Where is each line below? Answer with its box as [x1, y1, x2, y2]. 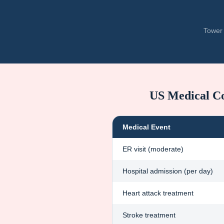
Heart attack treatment [122, 189, 193, 197]
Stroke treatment [122, 211, 175, 219]
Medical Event [122, 123, 170, 131]
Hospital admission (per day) [122, 167, 213, 175]
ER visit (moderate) [122, 145, 183, 153]
